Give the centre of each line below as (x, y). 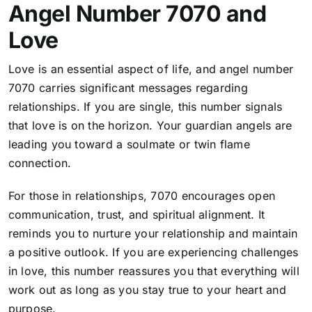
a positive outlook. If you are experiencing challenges (153, 252)
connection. (40, 163)
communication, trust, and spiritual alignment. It (136, 215)
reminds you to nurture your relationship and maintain (153, 234)
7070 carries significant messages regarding (128, 88)
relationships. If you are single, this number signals (145, 107)
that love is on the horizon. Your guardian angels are (150, 126)
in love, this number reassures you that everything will (154, 271)
